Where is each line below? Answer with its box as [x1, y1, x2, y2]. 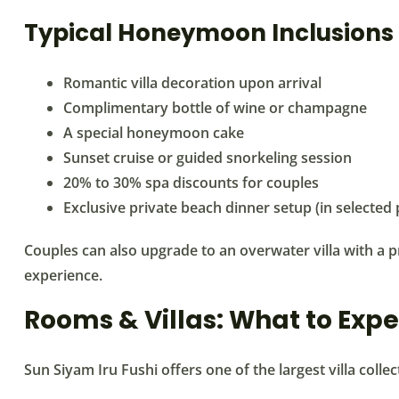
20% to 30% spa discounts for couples [63, 172, 319, 192]
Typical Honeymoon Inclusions [24, 16, 394, 49]
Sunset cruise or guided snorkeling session [63, 147, 352, 167]
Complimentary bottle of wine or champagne [63, 97, 367, 118]
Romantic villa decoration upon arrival [63, 72, 322, 93]
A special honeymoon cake [63, 122, 244, 142]
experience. [24, 265, 102, 285]
